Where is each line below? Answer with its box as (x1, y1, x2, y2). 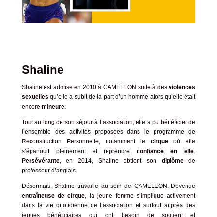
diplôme (161, 157, 189, 165)
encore (21, 103, 42, 110)
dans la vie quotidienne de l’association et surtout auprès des (21, 202, 196, 209)
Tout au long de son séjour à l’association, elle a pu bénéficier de (21, 119, 196, 126)
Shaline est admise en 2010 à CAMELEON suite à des (21, 84, 169, 91)
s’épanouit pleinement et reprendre (21, 148, 137, 155)
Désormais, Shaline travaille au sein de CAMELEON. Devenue (21, 183, 196, 190)
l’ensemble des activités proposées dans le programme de (21, 128, 196, 136)
